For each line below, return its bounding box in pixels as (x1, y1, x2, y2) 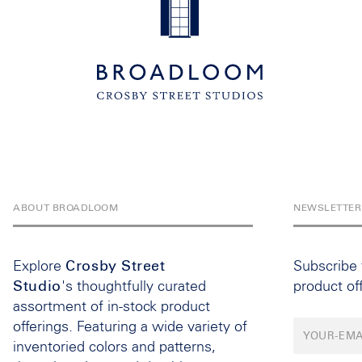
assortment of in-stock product (13, 300, 211, 314)
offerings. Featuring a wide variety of (13, 320, 248, 335)
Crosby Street (65, 259, 166, 274)
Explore (13, 259, 66, 274)
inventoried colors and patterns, (13, 340, 217, 355)
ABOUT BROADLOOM (13, 204, 119, 213)
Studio (13, 280, 61, 294)
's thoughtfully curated (61, 280, 206, 294)
